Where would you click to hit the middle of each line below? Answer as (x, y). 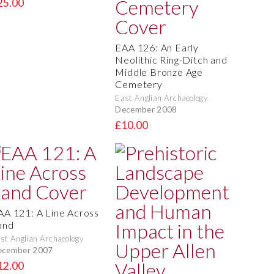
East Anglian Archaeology (161, 98)
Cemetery (139, 84)
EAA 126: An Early (157, 48)
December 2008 (146, 109)
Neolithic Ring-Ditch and (171, 60)
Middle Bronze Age (159, 72)
